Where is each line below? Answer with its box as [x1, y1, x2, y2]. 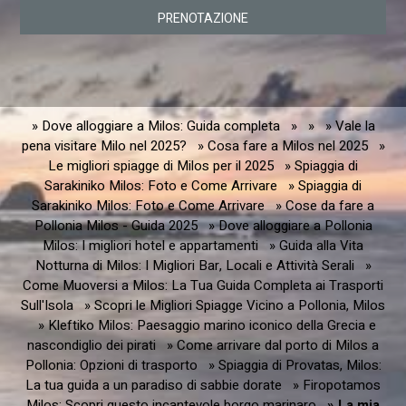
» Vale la [324, 115, 375, 136]
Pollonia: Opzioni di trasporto [24, 354, 198, 375]
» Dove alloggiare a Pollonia [208, 215, 372, 236]
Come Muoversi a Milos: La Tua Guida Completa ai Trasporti [23, 275, 383, 295]
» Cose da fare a [275, 195, 374, 216]
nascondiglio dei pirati [27, 334, 156, 355]
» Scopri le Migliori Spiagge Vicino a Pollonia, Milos [84, 295, 385, 315]
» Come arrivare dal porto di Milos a [167, 334, 379, 355]
